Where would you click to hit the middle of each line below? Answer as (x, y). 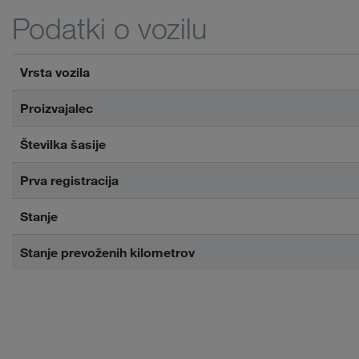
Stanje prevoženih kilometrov (107, 252)
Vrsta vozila (55, 72)
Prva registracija (69, 180)
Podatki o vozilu (109, 28)
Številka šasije (63, 144)
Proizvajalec (56, 108)
